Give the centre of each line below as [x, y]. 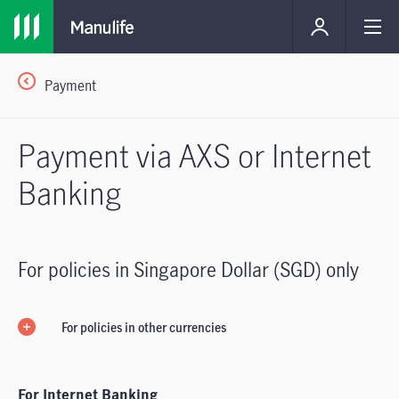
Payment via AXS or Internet [195, 155]
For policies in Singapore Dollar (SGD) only [188, 269]
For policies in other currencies [144, 327]
